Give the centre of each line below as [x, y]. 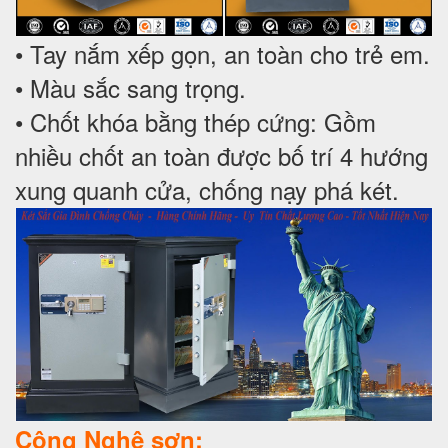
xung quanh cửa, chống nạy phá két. [210, 190]
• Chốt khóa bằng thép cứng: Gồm [195, 122]
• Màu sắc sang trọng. [130, 88]
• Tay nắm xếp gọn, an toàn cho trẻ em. [222, 54]
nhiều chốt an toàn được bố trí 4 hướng [221, 156]
